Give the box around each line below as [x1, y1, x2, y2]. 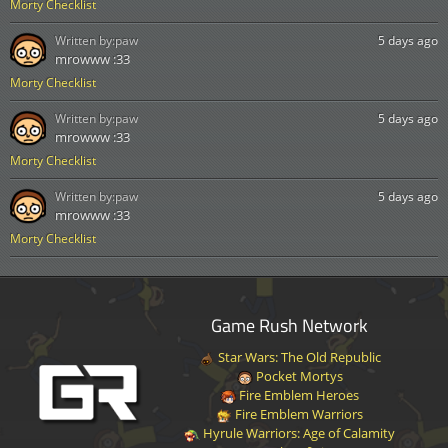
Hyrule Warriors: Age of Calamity [200, 424, 396, 442]
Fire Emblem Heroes [236, 386, 360, 404]
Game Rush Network [211, 311, 369, 339]
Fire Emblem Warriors [232, 405, 364, 423]
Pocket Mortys [252, 367, 343, 385]
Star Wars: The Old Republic [214, 348, 381, 366]
